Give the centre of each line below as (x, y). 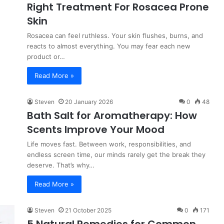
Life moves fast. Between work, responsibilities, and (109, 144)
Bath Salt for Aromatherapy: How (112, 115)
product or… (46, 56)
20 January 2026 (89, 102)
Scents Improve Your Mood (96, 129)
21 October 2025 (88, 210)
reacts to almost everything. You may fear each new (109, 46)
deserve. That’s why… (61, 165)
